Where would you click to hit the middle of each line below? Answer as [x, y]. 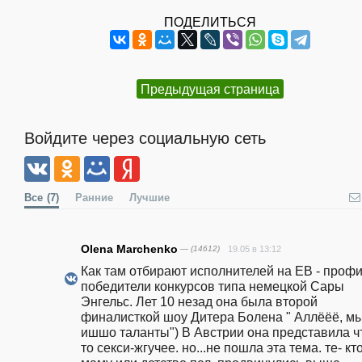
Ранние [94, 198]
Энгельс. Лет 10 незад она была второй [199, 302]
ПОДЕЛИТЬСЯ [210, 21]
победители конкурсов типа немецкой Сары [213, 286]
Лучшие [149, 198]
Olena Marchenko [129, 249]
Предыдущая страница [210, 88]
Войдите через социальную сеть [145, 138]
